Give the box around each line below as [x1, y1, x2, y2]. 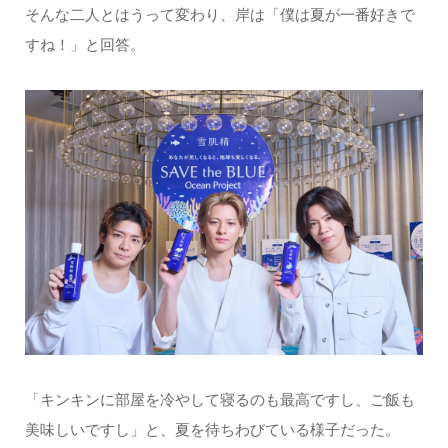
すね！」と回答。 [24, 35, 145, 53]
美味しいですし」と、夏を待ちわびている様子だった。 [24, 421, 400, 439]
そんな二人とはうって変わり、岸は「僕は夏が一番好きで [24, 5, 415, 23]
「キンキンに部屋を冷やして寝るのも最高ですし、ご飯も [24, 391, 415, 409]
